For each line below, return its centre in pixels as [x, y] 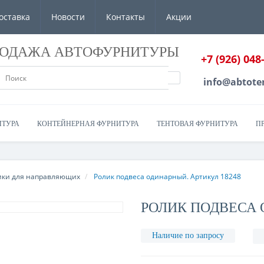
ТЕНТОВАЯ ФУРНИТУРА [197, 124]
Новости [68, 17]
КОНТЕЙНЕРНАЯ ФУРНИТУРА [88, 124]
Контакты [126, 17]
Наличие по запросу [188, 235]
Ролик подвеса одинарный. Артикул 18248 [167, 176]
